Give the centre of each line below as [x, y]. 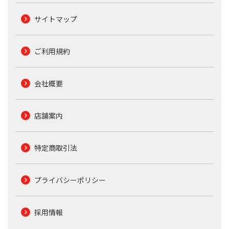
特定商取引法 [55, 147]
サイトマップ [55, 19]
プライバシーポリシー [70, 180]
